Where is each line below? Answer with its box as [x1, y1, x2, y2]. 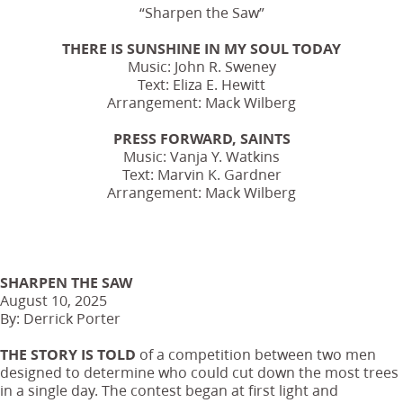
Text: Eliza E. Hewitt [138, 74, 265, 95]
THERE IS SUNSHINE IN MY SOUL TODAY [62, 38, 341, 59]
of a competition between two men [139, 344, 376, 365]
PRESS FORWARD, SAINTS [112, 128, 291, 149]
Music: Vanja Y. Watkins [123, 146, 280, 167]
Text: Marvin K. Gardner [121, 164, 282, 185]
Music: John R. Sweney [127, 56, 276, 77]
